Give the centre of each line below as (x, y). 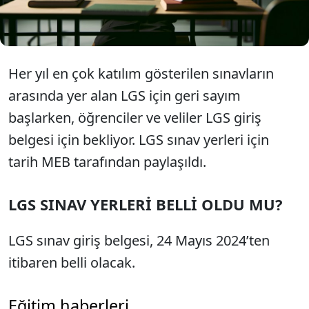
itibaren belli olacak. (72, 262)
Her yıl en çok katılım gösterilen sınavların (141, 73)
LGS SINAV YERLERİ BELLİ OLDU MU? (146, 204)
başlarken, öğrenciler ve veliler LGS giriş (135, 118)
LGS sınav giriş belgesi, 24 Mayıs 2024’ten (139, 240)
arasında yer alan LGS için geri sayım (124, 96)
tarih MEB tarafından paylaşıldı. (109, 162)
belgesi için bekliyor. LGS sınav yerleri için (139, 140)
